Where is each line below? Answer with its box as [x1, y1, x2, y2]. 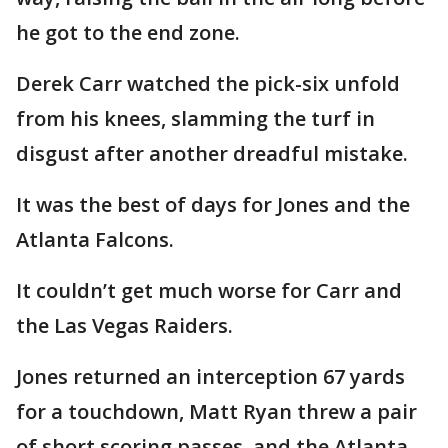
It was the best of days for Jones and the [16, 191, 410, 218]
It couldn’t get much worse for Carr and [16, 277, 402, 304]
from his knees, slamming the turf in [16, 105, 375, 132]
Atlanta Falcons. [16, 226, 174, 253]
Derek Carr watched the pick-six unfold [16, 70, 400, 97]
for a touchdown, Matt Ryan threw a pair [16, 398, 417, 425]
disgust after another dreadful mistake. [16, 140, 408, 167]
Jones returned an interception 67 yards [16, 363, 405, 390]
